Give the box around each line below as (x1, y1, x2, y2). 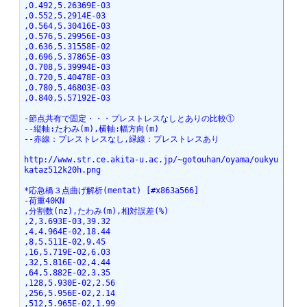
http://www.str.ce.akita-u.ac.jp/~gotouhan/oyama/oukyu (23, 155, 278, 165)
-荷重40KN (23, 196, 64, 206)
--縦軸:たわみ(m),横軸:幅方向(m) (23, 124, 159, 134)
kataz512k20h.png (23, 165, 101, 175)
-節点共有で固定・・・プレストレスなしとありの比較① (23, 114, 234, 124)
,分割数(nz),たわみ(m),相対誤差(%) (23, 206, 169, 217)
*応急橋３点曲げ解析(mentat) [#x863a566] (23, 186, 199, 196)
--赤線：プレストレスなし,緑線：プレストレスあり (23, 134, 219, 145)
